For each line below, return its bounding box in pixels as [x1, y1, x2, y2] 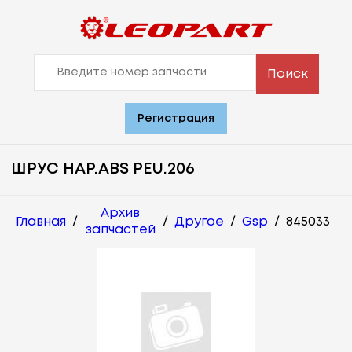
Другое [174, 215, 224, 228]
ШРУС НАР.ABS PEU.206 [11, 162, 195, 178]
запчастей [85, 224, 156, 236]
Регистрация [137, 114, 214, 124]
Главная [16, 215, 66, 228]
